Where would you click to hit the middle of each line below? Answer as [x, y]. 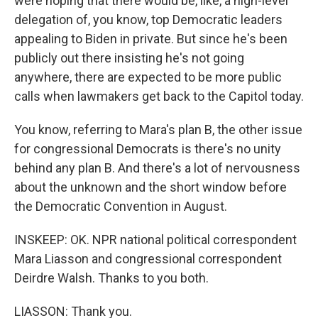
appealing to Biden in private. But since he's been [151, 39]
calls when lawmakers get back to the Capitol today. [159, 96]
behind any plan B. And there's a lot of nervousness [157, 168]
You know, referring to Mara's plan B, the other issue [158, 130]
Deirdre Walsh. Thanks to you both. [111, 278]
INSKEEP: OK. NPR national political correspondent [155, 240]
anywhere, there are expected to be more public [148, 77]
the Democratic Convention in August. [121, 206]
